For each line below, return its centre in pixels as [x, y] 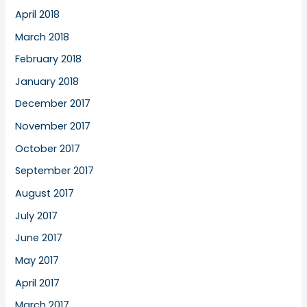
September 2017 [55, 171]
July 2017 [37, 216]
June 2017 [39, 238]
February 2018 [49, 59]
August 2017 [45, 194]
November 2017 [53, 126]
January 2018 [47, 81]
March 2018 [42, 37]
